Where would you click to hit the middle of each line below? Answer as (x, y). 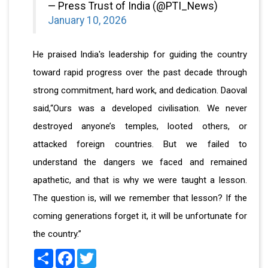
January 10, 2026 (87, 21)
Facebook (94, 254)
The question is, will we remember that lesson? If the (140, 198)
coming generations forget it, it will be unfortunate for (140, 216)
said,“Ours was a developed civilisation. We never (140, 109)
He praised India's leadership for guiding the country (140, 55)
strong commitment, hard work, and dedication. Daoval (140, 91)
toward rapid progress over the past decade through (140, 73)
